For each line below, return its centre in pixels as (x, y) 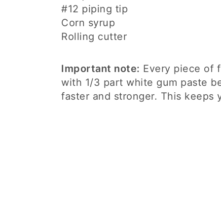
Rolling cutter (94, 37)
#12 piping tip (94, 9)
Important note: (101, 69)
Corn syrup (88, 23)
